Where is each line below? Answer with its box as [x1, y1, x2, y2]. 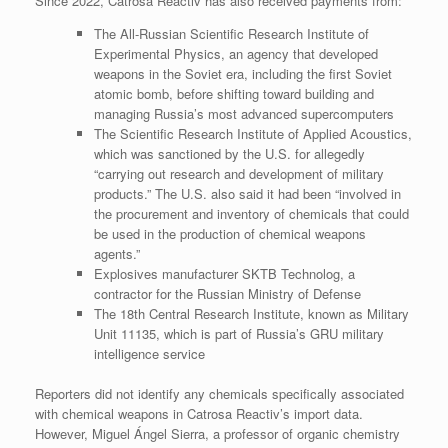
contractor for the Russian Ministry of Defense [93, 284, 361, 304]
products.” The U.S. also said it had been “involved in [93, 184, 401, 204]
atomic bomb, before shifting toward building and [93, 84, 374, 104]
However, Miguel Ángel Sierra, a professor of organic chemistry [35, 423, 400, 443]
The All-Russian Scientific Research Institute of [93, 24, 369, 44]
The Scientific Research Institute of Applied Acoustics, [93, 124, 412, 144]
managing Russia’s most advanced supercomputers [93, 104, 394, 124]
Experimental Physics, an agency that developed [93, 44, 378, 64]
